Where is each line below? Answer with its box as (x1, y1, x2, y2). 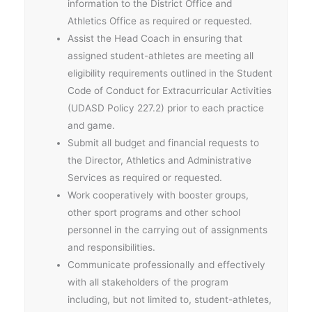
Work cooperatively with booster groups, (68, 189, 249, 201)
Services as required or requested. (68, 171, 223, 183)
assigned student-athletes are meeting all (68, 49, 254, 61)
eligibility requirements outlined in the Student (68, 67, 273, 79)
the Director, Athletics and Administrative (68, 154, 252, 166)
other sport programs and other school (68, 206, 241, 218)
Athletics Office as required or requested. (68, 15, 253, 26)
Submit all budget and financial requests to (68, 136, 260, 148)
